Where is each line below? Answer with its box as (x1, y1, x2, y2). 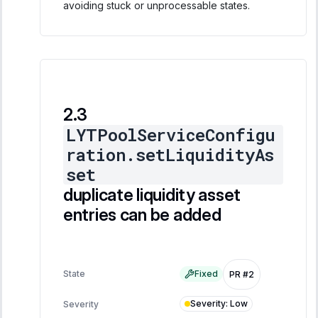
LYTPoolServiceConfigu (66, 123, 276, 146)
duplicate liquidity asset (63, 184, 241, 205)
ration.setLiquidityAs (66, 143, 275, 166)
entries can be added (63, 204, 221, 225)
